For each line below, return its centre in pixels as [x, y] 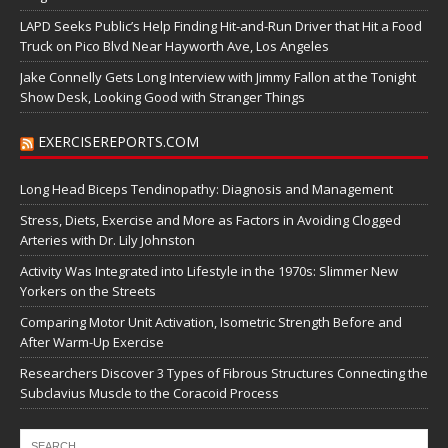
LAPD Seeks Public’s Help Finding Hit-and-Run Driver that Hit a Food [221, 26]
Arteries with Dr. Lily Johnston [107, 240]
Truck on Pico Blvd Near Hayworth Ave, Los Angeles [174, 46]
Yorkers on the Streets [88, 291]
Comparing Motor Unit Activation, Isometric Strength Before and [211, 322]
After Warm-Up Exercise [92, 342]
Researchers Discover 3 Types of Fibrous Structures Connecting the [224, 373]
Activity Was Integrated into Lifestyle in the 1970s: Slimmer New [209, 271]
